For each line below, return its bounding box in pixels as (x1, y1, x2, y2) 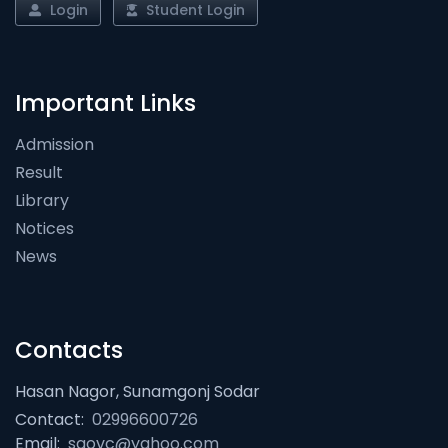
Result (15, 161, 63, 185)
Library (15, 189, 69, 213)
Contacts (15, 334, 123, 367)
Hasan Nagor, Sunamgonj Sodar (15, 380, 260, 404)
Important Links (15, 87, 196, 120)
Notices (15, 217, 74, 241)
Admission (15, 133, 94, 157)
